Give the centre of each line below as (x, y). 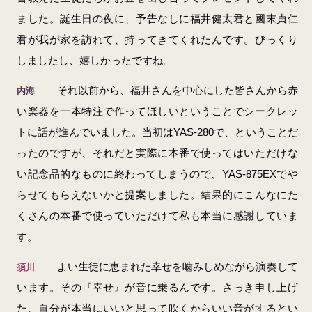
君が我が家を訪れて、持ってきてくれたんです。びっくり (157, 40)
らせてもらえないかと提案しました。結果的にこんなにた (157, 195)
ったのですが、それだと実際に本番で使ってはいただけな (157, 153)
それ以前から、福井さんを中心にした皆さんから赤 (177, 91)
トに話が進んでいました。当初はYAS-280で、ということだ (157, 132)
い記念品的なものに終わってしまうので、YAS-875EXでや (157, 174)
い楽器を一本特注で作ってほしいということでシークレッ (157, 111)
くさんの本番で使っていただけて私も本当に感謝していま (157, 216)
